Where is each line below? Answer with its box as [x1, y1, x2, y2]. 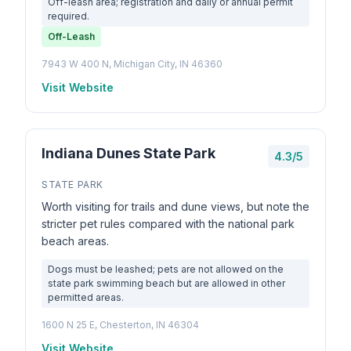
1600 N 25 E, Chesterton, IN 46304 [42, 319, 199, 331]
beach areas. [42, 234, 109, 248]
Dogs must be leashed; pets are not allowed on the [48, 263, 284, 275]
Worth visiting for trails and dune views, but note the [42, 200, 309, 213]
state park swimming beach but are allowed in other [48, 277, 285, 289]
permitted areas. [48, 291, 124, 303]
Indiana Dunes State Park [42, 145, 215, 161]
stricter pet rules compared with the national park [42, 217, 295, 230]
